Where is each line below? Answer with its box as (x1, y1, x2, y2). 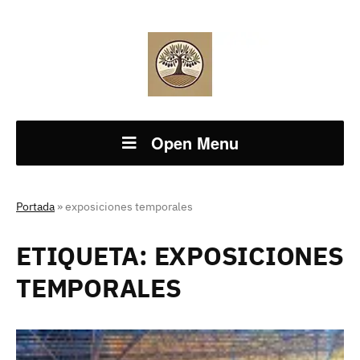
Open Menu (150, 131, 239, 154)
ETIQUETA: (16, 239, 154, 272)
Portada (16, 199, 55, 214)
